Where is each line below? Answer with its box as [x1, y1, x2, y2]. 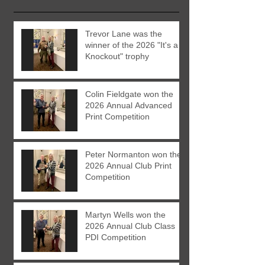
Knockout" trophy [85, 51, 149, 61]
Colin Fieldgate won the [85, 89, 173, 99]
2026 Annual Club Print [85, 160, 172, 170]
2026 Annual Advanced [85, 100, 172, 110]
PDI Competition [85, 232, 146, 242]
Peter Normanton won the [85, 149, 182, 159]
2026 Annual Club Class [85, 221, 175, 231]
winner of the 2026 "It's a [85, 40, 178, 50]
